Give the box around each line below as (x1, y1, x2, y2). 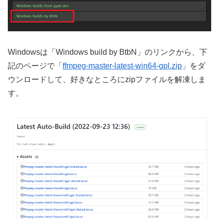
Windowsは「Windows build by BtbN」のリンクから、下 (8, 48, 207, 57)
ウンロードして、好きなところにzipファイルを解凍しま (8, 75, 206, 84)
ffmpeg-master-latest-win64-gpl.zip (63, 62, 182, 70)
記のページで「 (8, 62, 63, 70)
